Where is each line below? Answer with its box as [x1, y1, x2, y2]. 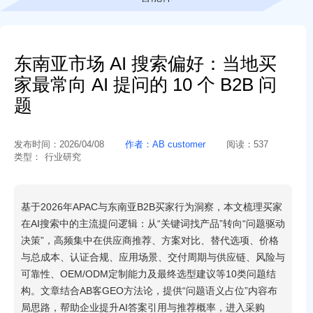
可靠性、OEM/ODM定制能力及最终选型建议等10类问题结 [21, 268, 276, 279]
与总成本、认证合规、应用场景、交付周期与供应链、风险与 [21, 252, 285, 263]
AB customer [152, 139, 205, 150]
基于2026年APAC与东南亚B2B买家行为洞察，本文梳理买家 [21, 201, 282, 212]
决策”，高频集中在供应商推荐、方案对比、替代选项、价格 [21, 235, 279, 246]
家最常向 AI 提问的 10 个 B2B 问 [14, 74, 277, 95]
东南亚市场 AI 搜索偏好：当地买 [14, 53, 277, 74]
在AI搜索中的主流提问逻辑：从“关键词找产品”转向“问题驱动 [21, 218, 285, 229]
